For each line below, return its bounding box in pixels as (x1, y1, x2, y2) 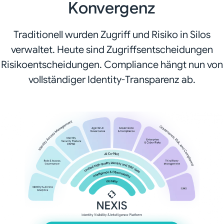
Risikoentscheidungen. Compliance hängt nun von (1, 58, 223, 71)
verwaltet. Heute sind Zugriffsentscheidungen (11, 43, 213, 56)
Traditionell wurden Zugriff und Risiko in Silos (13, 28, 210, 41)
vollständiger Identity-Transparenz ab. (28, 73, 195, 86)
